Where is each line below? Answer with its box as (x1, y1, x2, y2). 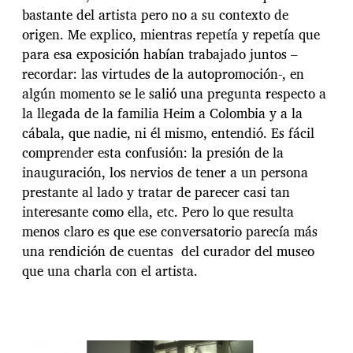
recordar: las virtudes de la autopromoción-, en (22, 62, 304, 84)
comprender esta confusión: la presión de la (22, 141, 284, 163)
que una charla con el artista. (22, 259, 198, 281)
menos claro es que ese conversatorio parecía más (22, 220, 318, 242)
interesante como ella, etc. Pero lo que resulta (22, 200, 294, 222)
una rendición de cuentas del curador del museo (22, 240, 314, 262)
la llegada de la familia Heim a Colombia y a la (22, 102, 303, 124)
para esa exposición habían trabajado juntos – (22, 43, 298, 65)
